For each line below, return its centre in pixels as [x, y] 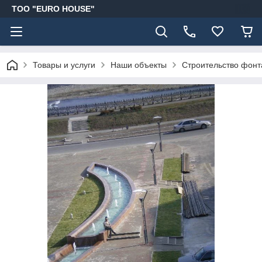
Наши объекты [139, 65]
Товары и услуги [64, 65]
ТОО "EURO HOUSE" [53, 9]
